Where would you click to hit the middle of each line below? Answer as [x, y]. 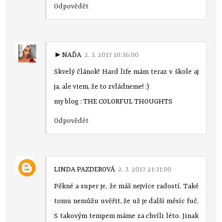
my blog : [69, 101]
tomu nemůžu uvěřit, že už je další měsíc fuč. [126, 201]
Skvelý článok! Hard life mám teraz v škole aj [126, 72]
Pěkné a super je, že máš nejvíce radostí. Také [126, 186]
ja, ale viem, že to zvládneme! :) [102, 86]
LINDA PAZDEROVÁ [85, 169]
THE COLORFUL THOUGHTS [128, 101]
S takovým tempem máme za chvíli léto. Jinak [126, 216]
